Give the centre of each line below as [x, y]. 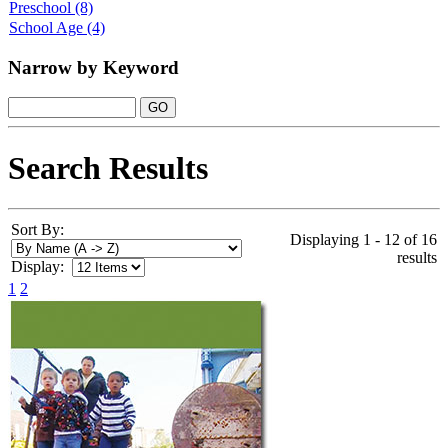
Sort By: [37, 230]
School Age [46, 27]
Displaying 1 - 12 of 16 [363, 240]
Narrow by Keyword [93, 67]
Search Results [108, 167]
